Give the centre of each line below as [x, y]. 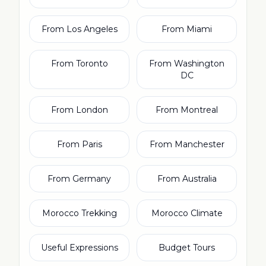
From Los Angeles [79, 29]
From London [79, 110]
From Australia [187, 179]
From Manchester [187, 144]
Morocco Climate [187, 213]
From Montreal [187, 110]
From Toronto [79, 64]
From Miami [187, 29]
